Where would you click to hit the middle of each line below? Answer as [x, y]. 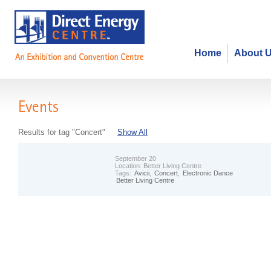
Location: [129, 166]
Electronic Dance [208, 173]
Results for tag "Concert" [62, 132]
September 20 [135, 158]
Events [44, 109]
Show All [132, 132]
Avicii [142, 173]
